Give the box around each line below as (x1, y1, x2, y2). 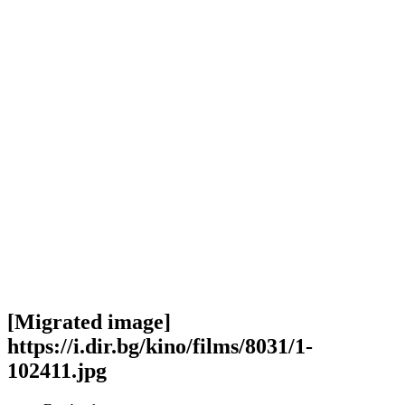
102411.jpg (7, 358, 107, 382)
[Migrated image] (7, 309, 171, 334)
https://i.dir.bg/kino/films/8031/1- (7, 334, 313, 358)
